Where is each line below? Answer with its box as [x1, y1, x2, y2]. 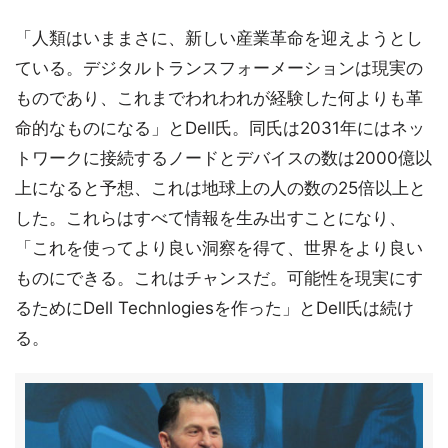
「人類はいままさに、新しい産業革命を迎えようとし [15, 28, 423, 48]
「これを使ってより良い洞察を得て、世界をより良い [15, 238, 423, 258]
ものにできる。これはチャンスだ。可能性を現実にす [15, 268, 423, 288]
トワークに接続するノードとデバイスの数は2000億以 [15, 148, 432, 168]
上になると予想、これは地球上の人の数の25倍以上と [15, 178, 426, 198]
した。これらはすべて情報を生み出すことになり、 [15, 208, 406, 228]
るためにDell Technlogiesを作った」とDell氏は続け [15, 298, 414, 318]
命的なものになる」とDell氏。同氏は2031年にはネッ [15, 118, 425, 138]
